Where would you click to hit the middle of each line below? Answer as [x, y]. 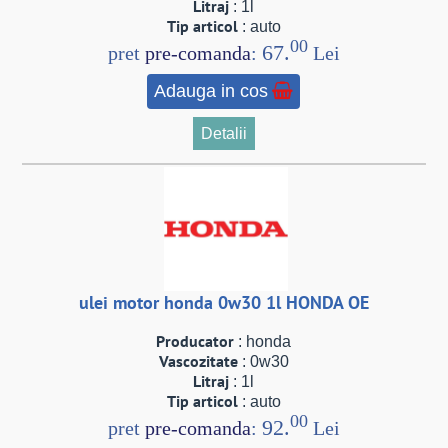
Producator [195, 340]
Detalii [223, 134]
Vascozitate [198, 360]
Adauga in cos [211, 91]
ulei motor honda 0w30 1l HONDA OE [223, 303]
